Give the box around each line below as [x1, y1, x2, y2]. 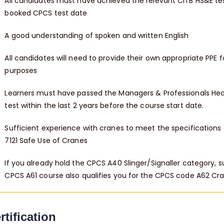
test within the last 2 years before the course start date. [4, 100, 204, 111]
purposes [4, 65, 37, 76]
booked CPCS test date [4, 8, 87, 18]
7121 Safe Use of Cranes [4, 135, 87, 146]
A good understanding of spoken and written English [4, 30, 189, 41]
